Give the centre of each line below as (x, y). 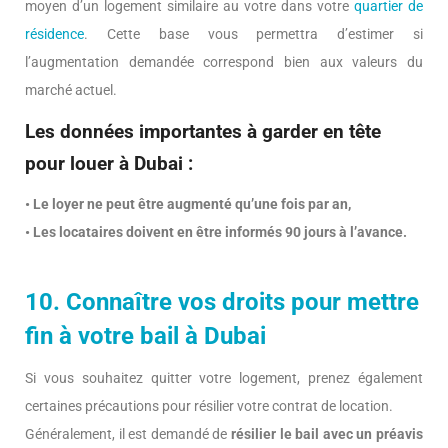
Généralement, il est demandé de (128, 434)
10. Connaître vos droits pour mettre (222, 302)
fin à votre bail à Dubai (145, 336)
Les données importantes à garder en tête (203, 132)
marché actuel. (71, 90)
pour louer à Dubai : (109, 164)
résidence (54, 34)
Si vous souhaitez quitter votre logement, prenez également (224, 378)
